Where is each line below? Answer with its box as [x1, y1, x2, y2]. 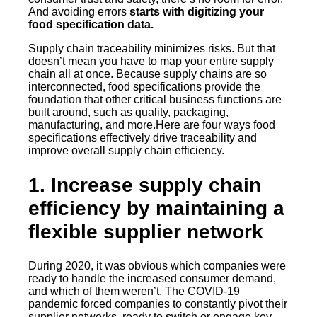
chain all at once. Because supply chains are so [28, 67, 267, 80]
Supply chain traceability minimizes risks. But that [28, 42, 275, 54]
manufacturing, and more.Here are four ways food [28, 118, 275, 131]
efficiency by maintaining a [28, 197, 284, 220]
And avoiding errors [28, 5, 129, 18]
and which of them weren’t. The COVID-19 [28, 285, 240, 298]
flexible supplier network [28, 221, 263, 243]
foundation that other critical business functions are [28, 93, 282, 105]
